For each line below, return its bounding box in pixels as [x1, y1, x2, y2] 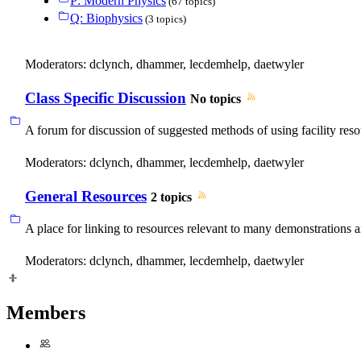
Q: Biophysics [70, 11, 143, 26]
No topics [190, 92, 241, 106]
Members [6, 301, 85, 323]
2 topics [151, 190, 192, 205]
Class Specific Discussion [25, 89, 186, 107]
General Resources [25, 188, 147, 205]
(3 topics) [143, 13, 186, 26]
